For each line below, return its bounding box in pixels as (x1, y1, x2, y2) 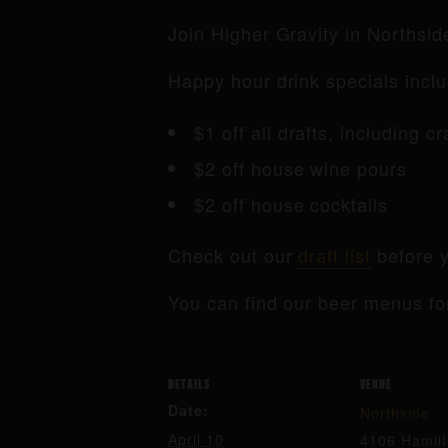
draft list (298, 242, 372, 268)
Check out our (168, 242, 299, 268)
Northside (360, 403, 430, 423)
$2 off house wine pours (194, 155, 408, 181)
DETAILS (168, 373, 211, 393)
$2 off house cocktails (194, 191, 389, 217)
